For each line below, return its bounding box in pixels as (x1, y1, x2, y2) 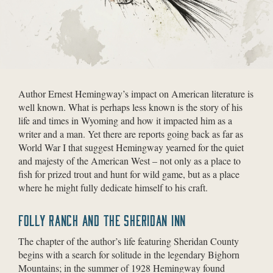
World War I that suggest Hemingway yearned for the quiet (18, 141, 244, 154)
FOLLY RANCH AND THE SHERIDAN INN (18, 213, 186, 228)
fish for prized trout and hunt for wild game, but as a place (18, 168, 239, 180)
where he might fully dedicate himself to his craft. (18, 181, 208, 194)
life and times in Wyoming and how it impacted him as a (18, 114, 232, 127)
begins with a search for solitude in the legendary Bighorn (18, 248, 239, 261)
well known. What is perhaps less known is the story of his (18, 101, 243, 113)
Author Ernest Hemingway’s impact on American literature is (18, 87, 253, 100)
